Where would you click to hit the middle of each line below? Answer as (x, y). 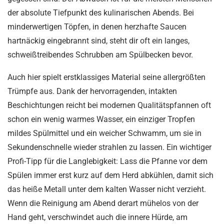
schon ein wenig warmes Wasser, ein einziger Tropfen (101, 119)
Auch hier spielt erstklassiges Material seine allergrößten (106, 77)
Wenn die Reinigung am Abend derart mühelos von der (103, 203)
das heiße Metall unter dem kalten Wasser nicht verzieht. (107, 189)
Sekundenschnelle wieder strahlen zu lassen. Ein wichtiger (109, 147)
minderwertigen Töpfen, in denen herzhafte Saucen (97, 26)
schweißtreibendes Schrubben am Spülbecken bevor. (100, 54)
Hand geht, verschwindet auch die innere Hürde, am (97, 217)
